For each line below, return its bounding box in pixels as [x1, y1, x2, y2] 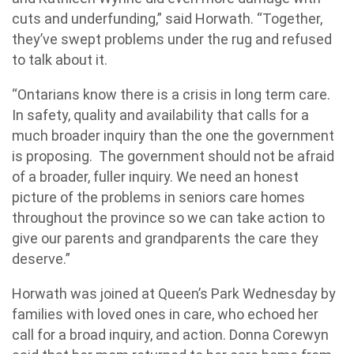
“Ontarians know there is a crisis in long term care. [12, 86, 333, 103]
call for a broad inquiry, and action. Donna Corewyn [12, 326, 329, 343]
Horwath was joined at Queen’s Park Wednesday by [12, 285, 336, 302]
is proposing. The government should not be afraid [12, 148, 334, 164]
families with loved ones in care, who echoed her [12, 306, 318, 322]
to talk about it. [12, 51, 107, 68]
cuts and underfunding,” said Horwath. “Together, [12, 10, 322, 27]
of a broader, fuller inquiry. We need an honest [12, 168, 299, 185]
